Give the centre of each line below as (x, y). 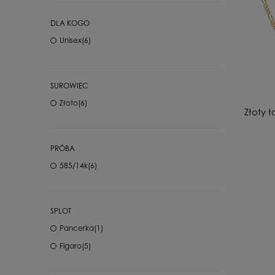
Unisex (71, 40)
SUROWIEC (69, 86)
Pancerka (77, 228)
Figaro (71, 246)
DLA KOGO (70, 23)
